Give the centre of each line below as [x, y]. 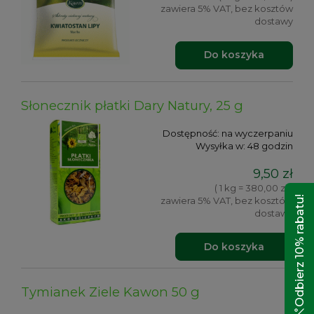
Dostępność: [191, 134]
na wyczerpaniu [257, 134]
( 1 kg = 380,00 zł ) [254, 187]
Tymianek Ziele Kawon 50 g [110, 292]
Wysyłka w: [220, 146]
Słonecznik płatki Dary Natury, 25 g [132, 106]
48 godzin [270, 146]
